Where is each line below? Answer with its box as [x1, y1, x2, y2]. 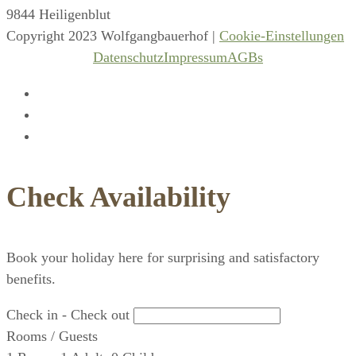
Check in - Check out [6, 307, 130, 323]
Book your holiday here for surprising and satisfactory [6, 250, 319, 265]
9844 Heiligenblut [6, 6, 110, 22]
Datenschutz [93, 49, 164, 65]
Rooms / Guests [6, 328, 98, 344]
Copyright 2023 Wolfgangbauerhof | [6, 28, 219, 44]
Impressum [164, 49, 227, 65]
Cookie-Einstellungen [219, 28, 344, 44]
